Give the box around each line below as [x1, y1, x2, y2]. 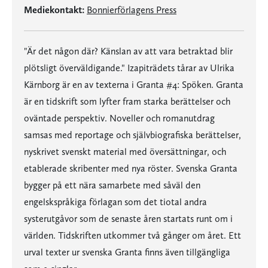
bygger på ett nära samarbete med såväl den [24, 179, 200, 191]
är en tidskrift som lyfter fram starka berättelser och [24, 96, 230, 107]
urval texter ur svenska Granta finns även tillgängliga [24, 246, 230, 258]
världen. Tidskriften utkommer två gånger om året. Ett [24, 230, 241, 241]
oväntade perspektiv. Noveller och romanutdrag [24, 112, 215, 124]
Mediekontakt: [24, 4, 84, 16]
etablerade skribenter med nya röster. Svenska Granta [24, 163, 237, 174]
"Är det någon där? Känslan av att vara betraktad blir [24, 45, 233, 57]
